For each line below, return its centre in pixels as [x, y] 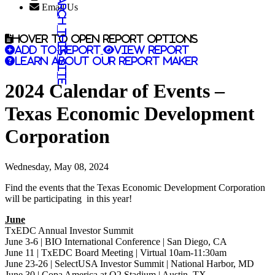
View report [152, 50]
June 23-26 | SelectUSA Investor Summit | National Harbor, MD [130, 263]
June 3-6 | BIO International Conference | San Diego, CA [116, 241]
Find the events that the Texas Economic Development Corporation [135, 187]
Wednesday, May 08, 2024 [57, 166]
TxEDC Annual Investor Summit [69, 230]
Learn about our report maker [106, 61]
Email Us [60, 7]
